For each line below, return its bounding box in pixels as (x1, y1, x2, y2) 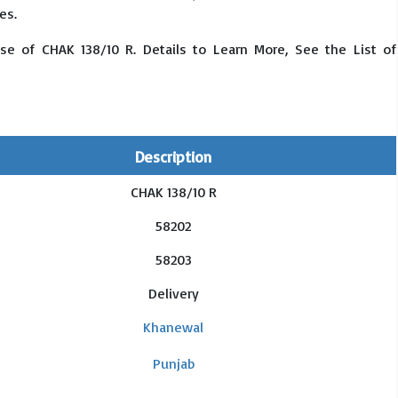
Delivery (147, 284, 199, 302)
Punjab (152, 354, 195, 372)
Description (135, 147, 211, 166)
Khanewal (143, 318, 203, 336)
